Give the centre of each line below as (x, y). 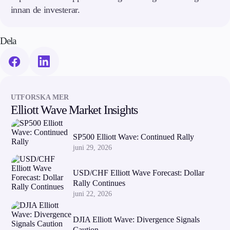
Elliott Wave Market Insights (74, 110)
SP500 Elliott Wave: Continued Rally (133, 137)
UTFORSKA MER (40, 97)
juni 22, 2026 (92, 194)
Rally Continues (99, 183)
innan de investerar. (45, 10)
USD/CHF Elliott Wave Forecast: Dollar (138, 173)
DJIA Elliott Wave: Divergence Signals (136, 219)
